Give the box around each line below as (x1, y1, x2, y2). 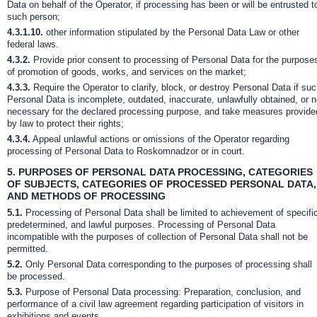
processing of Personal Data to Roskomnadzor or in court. (7, 146, 245, 156)
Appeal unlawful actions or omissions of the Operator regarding (30, 134, 289, 144)
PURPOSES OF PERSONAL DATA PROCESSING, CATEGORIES (16, 166, 313, 178)
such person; (7, 11, 60, 22)
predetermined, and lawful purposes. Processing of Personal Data (7, 219, 275, 230)
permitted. (7, 243, 48, 254)
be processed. (7, 271, 65, 282)
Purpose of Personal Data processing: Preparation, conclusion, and (23, 287, 301, 297)
